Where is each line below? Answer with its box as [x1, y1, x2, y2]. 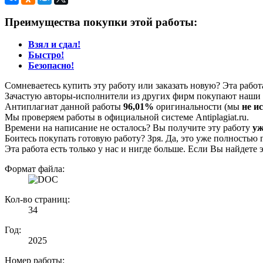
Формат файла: [5, 164, 65, 174]
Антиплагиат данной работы [5, 102, 123, 112]
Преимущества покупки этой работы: [5, 15, 197, 28]
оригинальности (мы [154, 102, 242, 112]
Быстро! [28, 50, 64, 60]
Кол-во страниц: [5, 194, 70, 205]
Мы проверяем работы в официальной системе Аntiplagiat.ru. [5, 112, 249, 123]
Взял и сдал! [28, 39, 80, 50]
